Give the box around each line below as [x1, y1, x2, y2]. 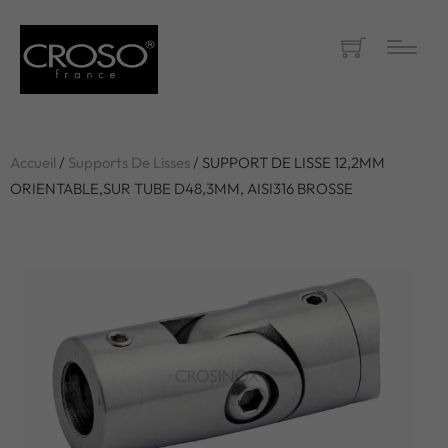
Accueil [10, 153, 56, 172]
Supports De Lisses [68, 153, 190, 172]
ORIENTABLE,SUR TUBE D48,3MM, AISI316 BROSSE [10, 179, 353, 198]
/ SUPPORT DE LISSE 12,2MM [190, 153, 385, 172]
